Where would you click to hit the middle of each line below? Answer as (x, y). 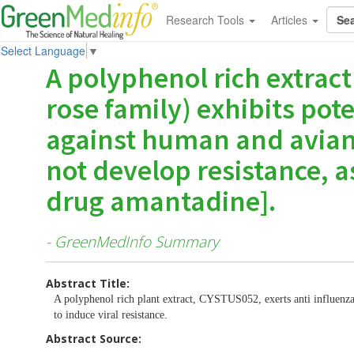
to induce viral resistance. (111, 314)
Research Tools (206, 20)
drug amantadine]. (161, 201)
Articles (290, 20)
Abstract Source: (94, 338)
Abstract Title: (88, 283)
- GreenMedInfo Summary (132, 241)
